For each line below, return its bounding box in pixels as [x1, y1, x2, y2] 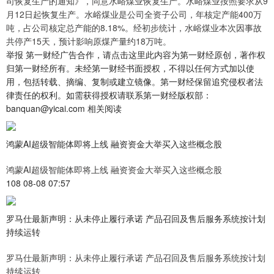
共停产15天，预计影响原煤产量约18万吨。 [6, 35, 171, 47]
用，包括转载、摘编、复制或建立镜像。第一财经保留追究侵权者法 [6, 75, 263, 87]
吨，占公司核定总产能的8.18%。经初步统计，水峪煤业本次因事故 [6, 21, 262, 34]
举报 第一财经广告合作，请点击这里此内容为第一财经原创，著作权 [6, 48, 265, 61]
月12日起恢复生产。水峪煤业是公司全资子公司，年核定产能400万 [6, 8, 262, 20]
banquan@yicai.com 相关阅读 [6, 102, 122, 114]
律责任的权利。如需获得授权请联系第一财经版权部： [6, 89, 212, 101]
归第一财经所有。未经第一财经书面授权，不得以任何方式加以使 [6, 62, 254, 74]
